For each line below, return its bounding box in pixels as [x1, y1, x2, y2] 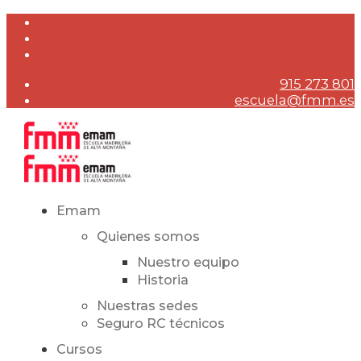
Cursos [56, 342, 102, 358]
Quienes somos [96, 229, 200, 245]
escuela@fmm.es [234, 91, 355, 108]
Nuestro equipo [136, 255, 239, 271]
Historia [136, 272, 189, 288]
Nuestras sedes [96, 298, 198, 314]
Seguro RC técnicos [96, 316, 225, 332]
